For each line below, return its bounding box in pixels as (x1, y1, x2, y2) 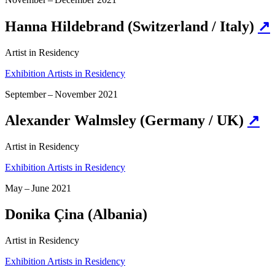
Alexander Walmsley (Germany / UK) (5, 112, 247, 129)
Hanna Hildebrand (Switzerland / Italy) (5, 18, 258, 34)
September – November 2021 (5, 88, 118, 99)
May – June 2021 (5, 183, 71, 194)
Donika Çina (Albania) (5, 206, 147, 223)
